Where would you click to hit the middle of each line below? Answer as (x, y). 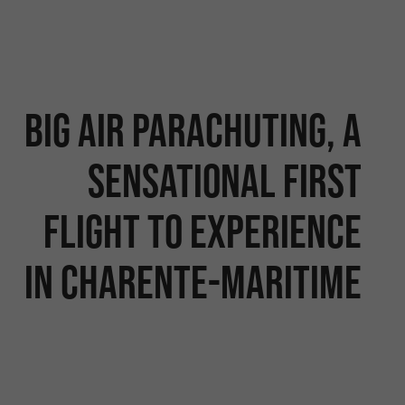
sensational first (224, 181)
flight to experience (202, 231)
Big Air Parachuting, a (193, 130)
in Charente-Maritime (193, 282)
